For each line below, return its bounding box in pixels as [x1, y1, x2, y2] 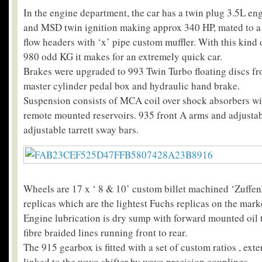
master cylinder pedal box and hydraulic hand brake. [23, 78, 240, 92]
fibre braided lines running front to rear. [23, 225, 187, 239]
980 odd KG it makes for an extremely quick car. [23, 49, 222, 63]
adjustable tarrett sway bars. [23, 122, 139, 136]
